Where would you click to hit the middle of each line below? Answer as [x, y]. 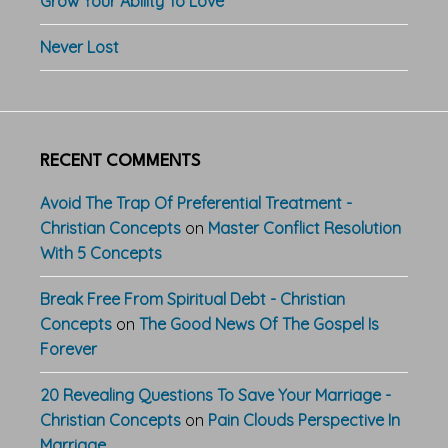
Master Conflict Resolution [304, 227]
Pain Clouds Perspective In [304, 419]
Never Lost [79, 46]
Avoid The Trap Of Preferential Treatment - [196, 202]
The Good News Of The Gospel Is [259, 323]
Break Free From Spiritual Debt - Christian [192, 298]
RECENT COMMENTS [120, 161]
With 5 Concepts [101, 252]
